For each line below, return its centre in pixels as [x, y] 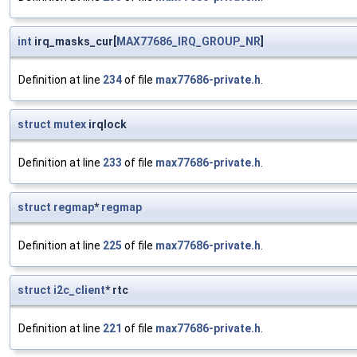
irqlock [106, 125]
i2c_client [79, 290]
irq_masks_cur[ [74, 42]
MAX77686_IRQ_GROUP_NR [188, 42]
